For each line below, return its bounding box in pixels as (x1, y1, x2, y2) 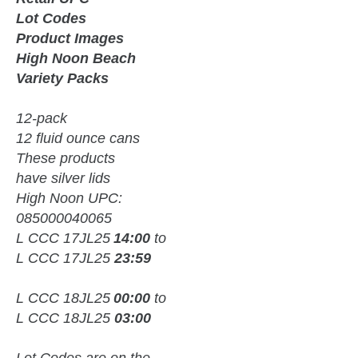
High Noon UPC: (16, 189, 122, 206)
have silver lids (16, 169, 110, 186)
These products (16, 149, 115, 166)
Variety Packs (16, 70, 109, 86)
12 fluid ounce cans (16, 129, 140, 146)
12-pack (16, 109, 67, 126)
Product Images (16, 30, 124, 46)
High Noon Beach (16, 50, 136, 66)
